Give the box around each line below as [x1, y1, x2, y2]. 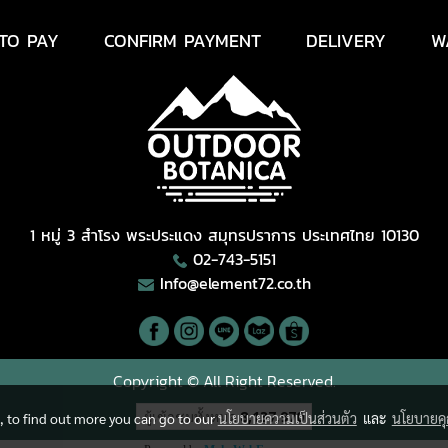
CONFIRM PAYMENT [103, 27, 261, 54]
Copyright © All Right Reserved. [112, 368, 336, 393]
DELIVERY [305, 27, 386, 54]
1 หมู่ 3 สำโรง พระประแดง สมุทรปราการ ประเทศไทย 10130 [29, 223, 419, 247]
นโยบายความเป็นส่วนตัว [217, 409, 357, 427]
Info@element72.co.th [159, 271, 311, 295]
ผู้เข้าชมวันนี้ [144, 406, 222, 426]
